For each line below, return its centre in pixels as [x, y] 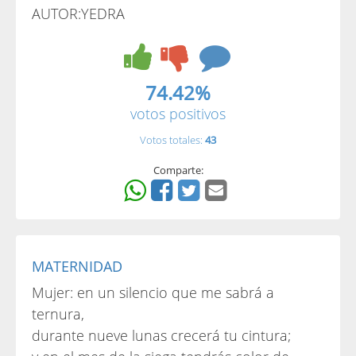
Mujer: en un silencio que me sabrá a [153, 292]
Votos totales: [172, 140]
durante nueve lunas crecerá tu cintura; [161, 335]
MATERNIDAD [77, 266]
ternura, [58, 314]
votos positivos [178, 114]
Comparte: [178, 170]
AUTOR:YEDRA [78, 14]
